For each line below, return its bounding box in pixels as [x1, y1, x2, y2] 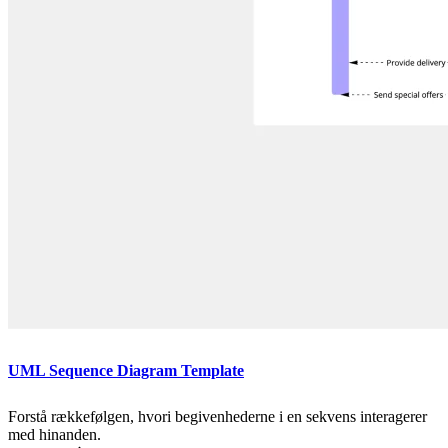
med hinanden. [8, 425, 101, 443]
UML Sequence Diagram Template [8, 361, 244, 379]
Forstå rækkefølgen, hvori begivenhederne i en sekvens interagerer [8, 407, 427, 425]
